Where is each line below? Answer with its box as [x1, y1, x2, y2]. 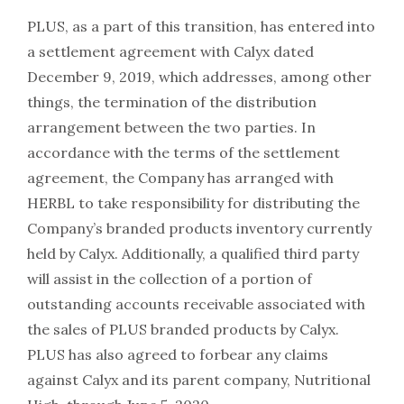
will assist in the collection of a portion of [27, 270, 312, 289]
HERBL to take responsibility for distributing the [27, 194, 360, 213]
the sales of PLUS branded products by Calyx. [27, 320, 339, 339]
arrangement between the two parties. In [27, 118, 316, 137]
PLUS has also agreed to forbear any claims [27, 345, 328, 364]
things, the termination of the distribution [27, 93, 317, 112]
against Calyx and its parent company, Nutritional [27, 371, 371, 390]
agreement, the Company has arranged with [27, 169, 334, 188]
